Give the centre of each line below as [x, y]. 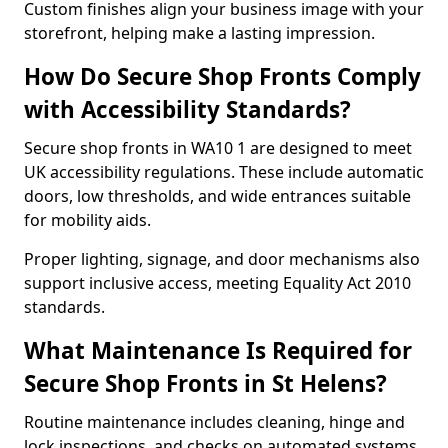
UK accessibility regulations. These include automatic [224, 172]
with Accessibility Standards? [187, 109]
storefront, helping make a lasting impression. [199, 33]
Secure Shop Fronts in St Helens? [205, 383]
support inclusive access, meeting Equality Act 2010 [217, 283]
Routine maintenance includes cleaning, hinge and [214, 422]
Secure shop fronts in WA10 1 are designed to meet [218, 148]
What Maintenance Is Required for [218, 350]
